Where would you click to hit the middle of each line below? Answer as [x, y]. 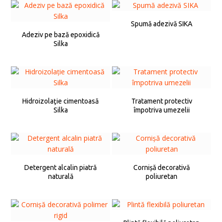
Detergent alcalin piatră [60, 168]
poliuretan [162, 177]
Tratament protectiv [162, 101]
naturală [60, 177]
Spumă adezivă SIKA [162, 24]
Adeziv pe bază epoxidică [60, 35]
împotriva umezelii [162, 110]
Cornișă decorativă [162, 168]
